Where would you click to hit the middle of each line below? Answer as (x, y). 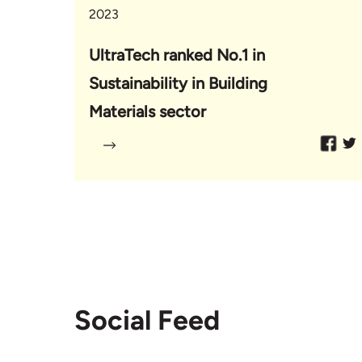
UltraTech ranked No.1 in (177, 55)
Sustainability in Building (178, 83)
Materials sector (147, 111)
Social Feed (147, 320)
